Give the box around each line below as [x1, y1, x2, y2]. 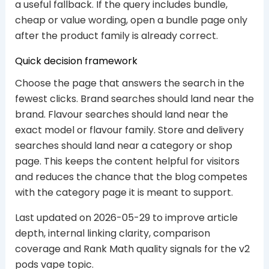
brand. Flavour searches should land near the [14, 107, 228, 122]
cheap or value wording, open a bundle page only [14, 13, 247, 28]
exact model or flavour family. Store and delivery [14, 123, 244, 138]
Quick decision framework [14, 54, 138, 68]
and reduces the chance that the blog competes [14, 170, 247, 184]
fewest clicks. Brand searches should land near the [14, 92, 254, 106]
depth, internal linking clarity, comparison [14, 226, 210, 241]
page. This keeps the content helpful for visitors [14, 154, 240, 169]
